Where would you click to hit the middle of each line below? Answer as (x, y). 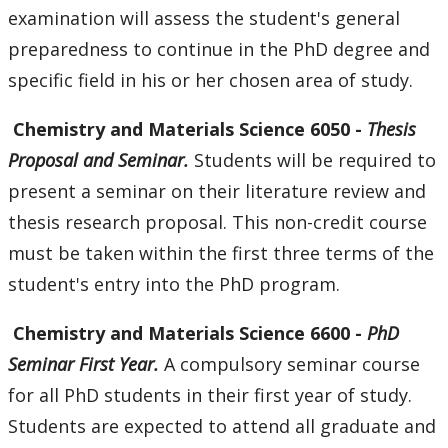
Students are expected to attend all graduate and (222, 426)
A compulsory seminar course (289, 364)
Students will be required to (312, 160)
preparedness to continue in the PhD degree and (219, 49)
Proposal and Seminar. (98, 160)
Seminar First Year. (83, 364)
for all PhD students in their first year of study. (210, 395)
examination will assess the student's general (204, 18)
